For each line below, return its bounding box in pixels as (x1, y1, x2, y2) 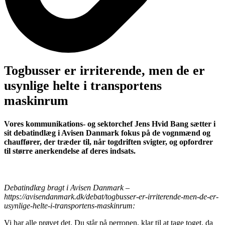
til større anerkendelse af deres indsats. (4, 146, 136, 155)
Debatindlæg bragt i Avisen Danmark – (4, 183, 130, 192)
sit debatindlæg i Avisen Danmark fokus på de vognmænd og (4, 128, 210, 137)
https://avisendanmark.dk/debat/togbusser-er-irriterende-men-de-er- (4, 192, 218, 201)
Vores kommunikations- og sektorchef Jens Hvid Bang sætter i (4, 119, 215, 128)
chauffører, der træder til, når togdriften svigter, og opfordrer (4, 137, 213, 146)
